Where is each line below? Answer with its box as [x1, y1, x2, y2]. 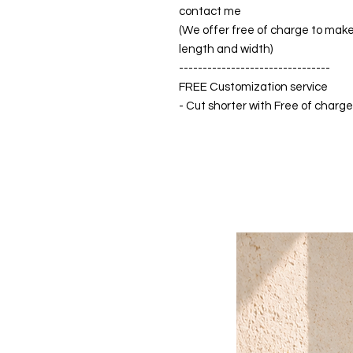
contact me [179, 5, 241, 17]
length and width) [179, 43, 273, 55]
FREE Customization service [179, 80, 328, 93]
